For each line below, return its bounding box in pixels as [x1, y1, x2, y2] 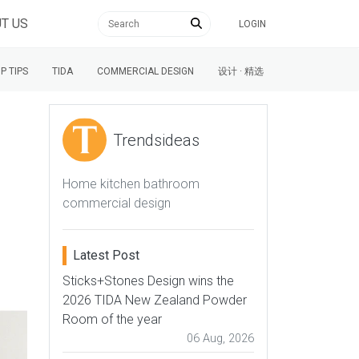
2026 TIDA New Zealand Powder [63, 292, 247, 308]
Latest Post [73, 248, 139, 263]
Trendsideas [113, 130, 200, 150]
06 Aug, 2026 [187, 332, 254, 345]
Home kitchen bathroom [63, 176, 200, 192]
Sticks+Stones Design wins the [63, 273, 234, 288]
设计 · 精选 [218, 66, 264, 77]
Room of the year [63, 312, 162, 327]
